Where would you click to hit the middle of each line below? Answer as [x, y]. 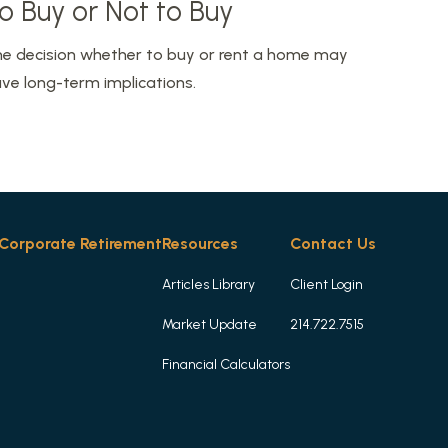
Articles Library [208, 284]
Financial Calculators [226, 364]
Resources [200, 243]
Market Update [209, 324]
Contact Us [333, 243]
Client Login [326, 284]
